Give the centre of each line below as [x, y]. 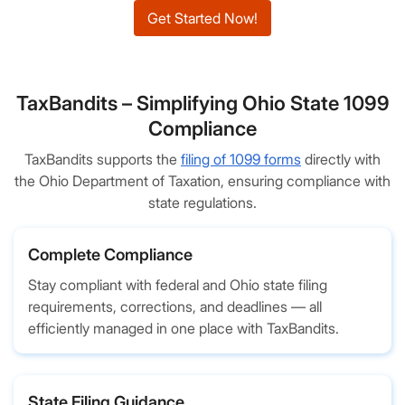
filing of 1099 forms [241, 159]
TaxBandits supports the [103, 159]
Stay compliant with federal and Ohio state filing [178, 285]
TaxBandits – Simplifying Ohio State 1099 [202, 103]
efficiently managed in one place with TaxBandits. [184, 328]
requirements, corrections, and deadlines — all [175, 306]
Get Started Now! [202, 18]
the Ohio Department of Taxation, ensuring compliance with [202, 181]
